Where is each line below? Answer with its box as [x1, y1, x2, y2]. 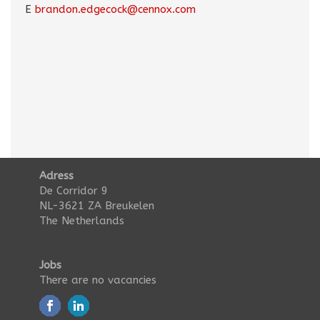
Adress [39, 169, 74, 182]
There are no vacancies [39, 274, 156, 286]
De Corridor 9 [39, 184, 108, 197]
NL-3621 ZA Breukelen [39, 199, 154, 212]
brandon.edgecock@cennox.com [35, 3, 196, 16]
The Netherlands [39, 214, 124, 227]
